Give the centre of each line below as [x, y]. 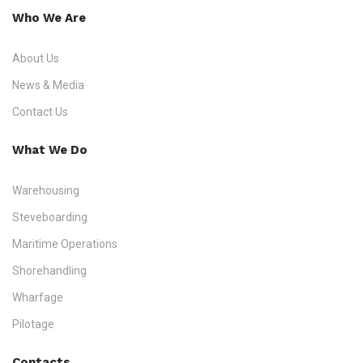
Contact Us [40, 111]
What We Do [50, 149]
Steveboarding [50, 217]
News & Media [48, 85]
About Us [36, 58]
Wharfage [38, 297]
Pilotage [33, 324]
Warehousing [46, 190]
